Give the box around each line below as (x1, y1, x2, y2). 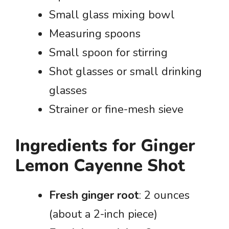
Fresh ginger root (49, 188, 139, 203)
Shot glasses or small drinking (49, 64, 202, 79)
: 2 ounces (139, 188, 190, 203)
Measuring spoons (49, 26, 141, 41)
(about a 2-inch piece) (49, 207, 157, 222)
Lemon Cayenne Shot (15, 154, 185, 177)
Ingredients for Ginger (15, 134, 195, 157)
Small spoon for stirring (49, 45, 168, 60)
